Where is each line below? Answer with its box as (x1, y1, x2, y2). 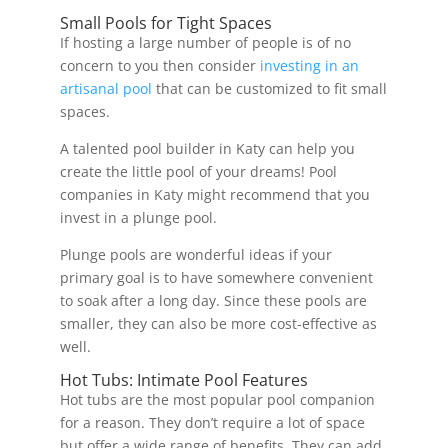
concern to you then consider (59, 55, 260, 75)
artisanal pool (59, 78, 152, 98)
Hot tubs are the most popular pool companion (59, 389, 375, 409)
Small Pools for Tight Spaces (59, 11, 272, 34)
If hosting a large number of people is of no (59, 32, 351, 52)
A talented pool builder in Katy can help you (59, 138, 355, 158)
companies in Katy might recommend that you (59, 184, 370, 204)
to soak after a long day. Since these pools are (59, 290, 367, 310)
